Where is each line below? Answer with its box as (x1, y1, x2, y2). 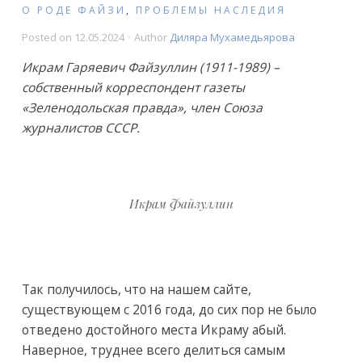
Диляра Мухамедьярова (169, 29, 295, 44)
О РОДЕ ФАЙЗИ (21, 2, 126, 17)
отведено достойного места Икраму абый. (21, 320, 286, 339)
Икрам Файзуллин (128, 195, 234, 212)
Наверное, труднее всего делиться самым (21, 340, 285, 359)
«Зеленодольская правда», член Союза (21, 98, 263, 116)
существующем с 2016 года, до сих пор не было (21, 300, 317, 318)
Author (133, 29, 170, 44)
